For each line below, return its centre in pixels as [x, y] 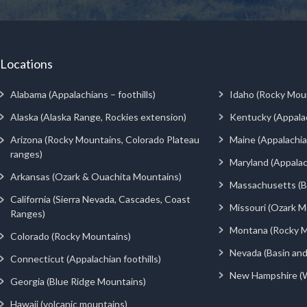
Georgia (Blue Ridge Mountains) [78, 281]
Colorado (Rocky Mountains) [71, 236]
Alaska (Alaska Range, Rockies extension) [98, 116]
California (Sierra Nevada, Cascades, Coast [100, 199]
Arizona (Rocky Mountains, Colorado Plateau [105, 139]
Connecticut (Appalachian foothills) [86, 258]
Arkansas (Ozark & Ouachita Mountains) [96, 176]
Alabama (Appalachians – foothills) [83, 94]
